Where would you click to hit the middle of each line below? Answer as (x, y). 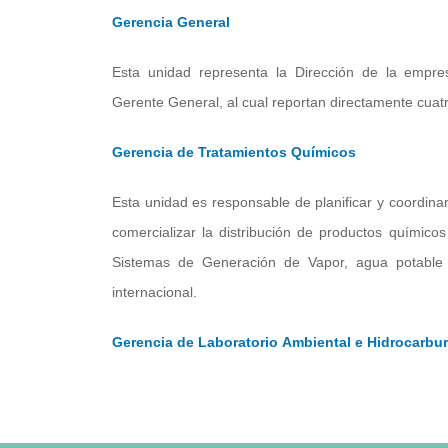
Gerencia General (171, 21)
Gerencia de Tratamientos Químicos (234, 151)
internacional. (154, 291)
